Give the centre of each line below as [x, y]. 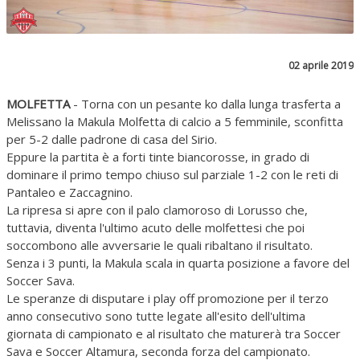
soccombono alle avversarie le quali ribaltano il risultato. [160, 245]
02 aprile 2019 [321, 65]
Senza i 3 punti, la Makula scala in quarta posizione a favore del [178, 263]
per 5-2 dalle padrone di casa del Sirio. [112, 139]
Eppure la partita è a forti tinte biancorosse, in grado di [158, 157]
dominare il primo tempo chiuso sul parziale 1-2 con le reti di [172, 174]
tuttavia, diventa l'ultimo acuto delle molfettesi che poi [155, 227]
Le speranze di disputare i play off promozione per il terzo [168, 298]
